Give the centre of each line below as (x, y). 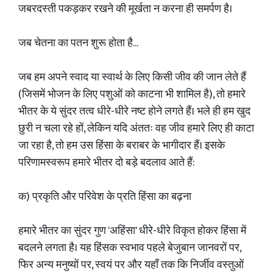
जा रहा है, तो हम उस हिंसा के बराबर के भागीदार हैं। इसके (122, 146)
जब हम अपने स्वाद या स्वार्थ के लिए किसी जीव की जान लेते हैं (132, 77)
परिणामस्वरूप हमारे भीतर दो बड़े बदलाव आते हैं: (107, 163)
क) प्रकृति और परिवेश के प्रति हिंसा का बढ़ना (105, 197)
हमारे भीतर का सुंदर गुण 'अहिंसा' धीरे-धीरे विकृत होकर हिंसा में (132, 231)
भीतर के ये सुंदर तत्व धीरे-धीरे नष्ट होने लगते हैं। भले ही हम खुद (134, 112)
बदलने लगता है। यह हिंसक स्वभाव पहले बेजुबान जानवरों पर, (129, 248)
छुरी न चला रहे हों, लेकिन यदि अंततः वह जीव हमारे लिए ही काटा (136, 129)
